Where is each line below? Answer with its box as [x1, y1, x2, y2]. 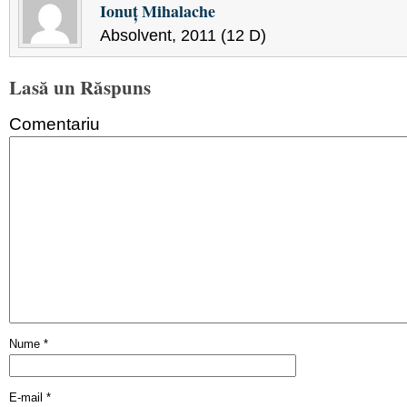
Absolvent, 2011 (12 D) [100, 25, 266, 45]
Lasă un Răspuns [9, 73, 151, 101]
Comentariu [9, 113, 100, 134]
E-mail [9, 390, 46, 404]
